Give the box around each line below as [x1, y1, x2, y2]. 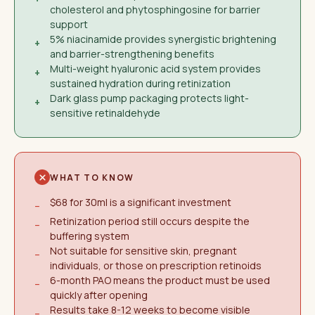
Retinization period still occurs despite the [50, 214, 250, 228]
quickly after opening [50, 288, 148, 302]
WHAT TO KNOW [50, 171, 135, 184]
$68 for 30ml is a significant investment [50, 195, 231, 209]
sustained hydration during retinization [50, 77, 231, 90]
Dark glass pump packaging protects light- [50, 91, 249, 105]
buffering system [50, 229, 129, 243]
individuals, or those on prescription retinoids [50, 259, 262, 272]
